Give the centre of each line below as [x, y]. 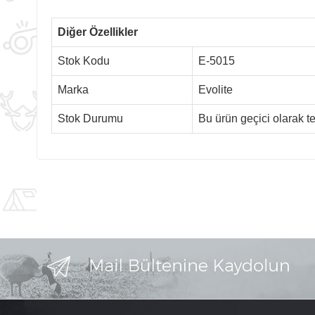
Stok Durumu [90, 118]
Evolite [216, 89]
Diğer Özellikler [98, 32]
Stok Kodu [84, 60]
